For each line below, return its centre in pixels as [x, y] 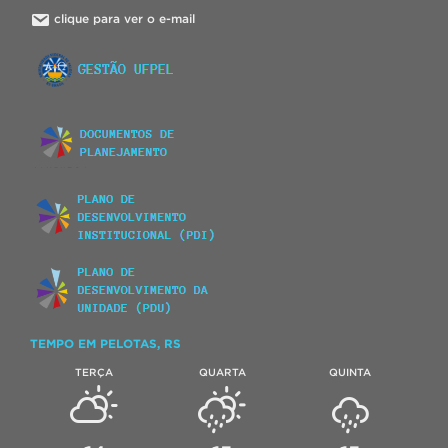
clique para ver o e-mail [124, 18]
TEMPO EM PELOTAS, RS [105, 343]
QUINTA [350, 371]
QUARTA [222, 371]
